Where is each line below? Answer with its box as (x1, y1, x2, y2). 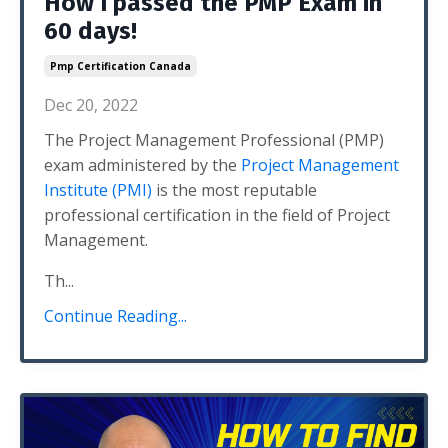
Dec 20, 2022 (44, 94, 138, 116)
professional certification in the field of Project (44, 204, 390, 226)
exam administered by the (44, 154, 241, 176)
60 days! (44, 17, 137, 45)
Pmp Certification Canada (50, 59, 191, 73)
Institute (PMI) (44, 179, 152, 201)
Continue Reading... (44, 305, 187, 327)
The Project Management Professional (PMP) (44, 129, 384, 151)
